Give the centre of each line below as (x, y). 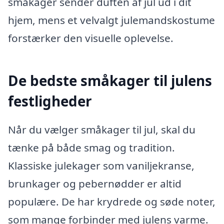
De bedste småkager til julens (110, 80)
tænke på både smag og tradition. (91, 147)
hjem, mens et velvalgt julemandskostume (111, 20)
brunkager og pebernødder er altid (95, 183)
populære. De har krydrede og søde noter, (112, 201)
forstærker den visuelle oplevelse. (91, 38)
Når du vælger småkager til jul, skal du (102, 129)
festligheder (50, 101)
